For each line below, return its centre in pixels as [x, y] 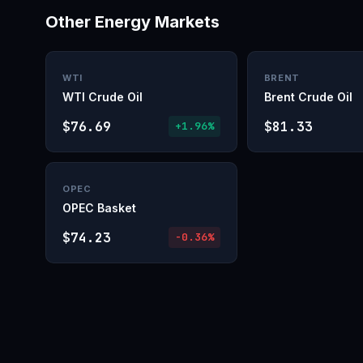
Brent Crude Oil [308, 97]
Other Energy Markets [132, 22]
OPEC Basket [99, 208]
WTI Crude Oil [102, 97]
